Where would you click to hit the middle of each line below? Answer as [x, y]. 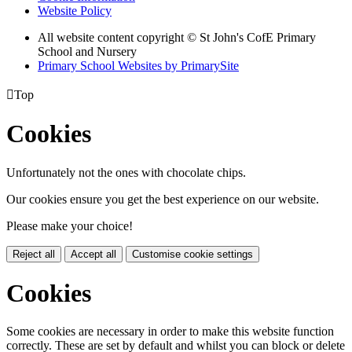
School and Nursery [87, 51]
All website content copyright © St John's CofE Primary [177, 37]
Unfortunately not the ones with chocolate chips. [126, 172]
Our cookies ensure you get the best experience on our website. [163, 199]
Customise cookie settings [192, 254]
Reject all [34, 254]
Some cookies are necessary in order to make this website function [170, 332]
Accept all [93, 254]
